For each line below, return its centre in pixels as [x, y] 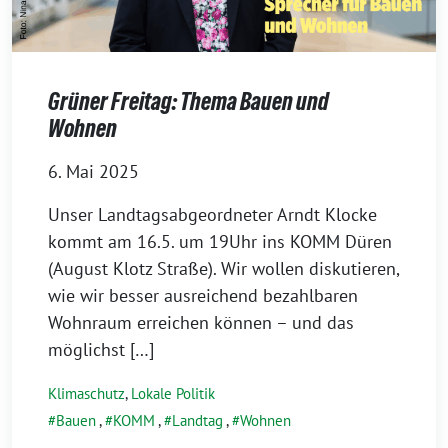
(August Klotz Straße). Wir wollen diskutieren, [223, 268]
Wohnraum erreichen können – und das [201, 322]
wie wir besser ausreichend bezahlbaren [203, 295]
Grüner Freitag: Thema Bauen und [188, 101]
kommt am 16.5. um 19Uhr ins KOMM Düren [220, 241]
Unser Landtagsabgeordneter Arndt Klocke [212, 214]
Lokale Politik [173, 393]
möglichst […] [101, 349]
